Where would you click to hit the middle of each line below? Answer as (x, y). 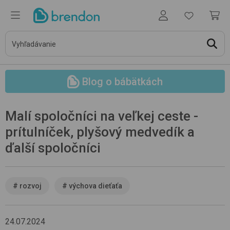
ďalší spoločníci (53, 148)
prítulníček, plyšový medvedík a (100, 132)
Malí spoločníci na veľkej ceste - (102, 116)
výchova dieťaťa (95, 186)
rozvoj (31, 186)
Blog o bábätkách (122, 81)
